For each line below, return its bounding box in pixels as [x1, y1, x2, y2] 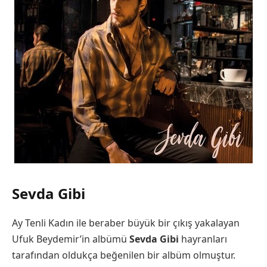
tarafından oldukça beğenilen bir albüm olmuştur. [12, 248, 235, 262]
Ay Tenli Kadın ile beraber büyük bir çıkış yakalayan [12, 216, 240, 229]
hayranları [181, 232, 227, 246]
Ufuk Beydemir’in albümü [12, 232, 129, 246]
